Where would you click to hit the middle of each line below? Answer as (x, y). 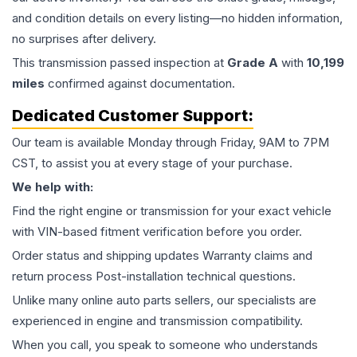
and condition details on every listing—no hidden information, (177, 18)
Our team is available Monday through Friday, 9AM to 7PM (171, 143)
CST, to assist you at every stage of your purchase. (152, 163)
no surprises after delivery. (84, 39)
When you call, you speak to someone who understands (165, 345)
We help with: (53, 187)
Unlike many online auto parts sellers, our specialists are (164, 300)
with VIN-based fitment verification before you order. (157, 232)
